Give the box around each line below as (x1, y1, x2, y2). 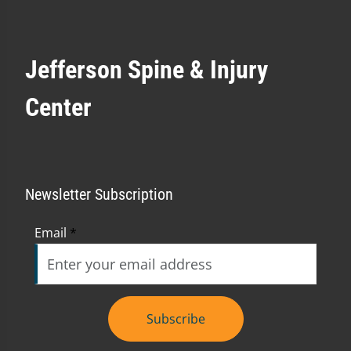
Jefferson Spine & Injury (25, 55, 268, 85)
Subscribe (146, 310, 205, 327)
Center (25, 92, 92, 122)
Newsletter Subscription (25, 185, 173, 204)
